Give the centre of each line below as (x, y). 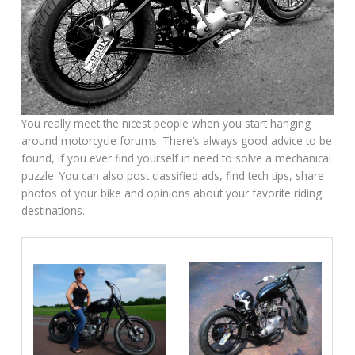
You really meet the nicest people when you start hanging (166, 124)
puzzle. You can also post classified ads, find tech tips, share (173, 176)
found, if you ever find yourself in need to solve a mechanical (177, 158)
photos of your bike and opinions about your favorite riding (172, 193)
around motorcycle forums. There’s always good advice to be (177, 141)
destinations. (53, 211)
